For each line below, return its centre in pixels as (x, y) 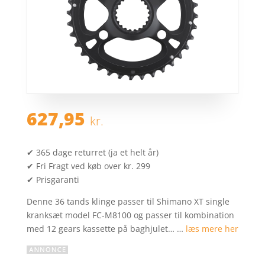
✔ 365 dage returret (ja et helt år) (92, 152)
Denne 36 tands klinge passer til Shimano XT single (128, 201)
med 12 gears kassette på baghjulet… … (106, 228)
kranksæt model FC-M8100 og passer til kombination (130, 215)
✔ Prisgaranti (53, 179)
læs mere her (212, 228)
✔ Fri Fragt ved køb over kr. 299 (88, 166)
